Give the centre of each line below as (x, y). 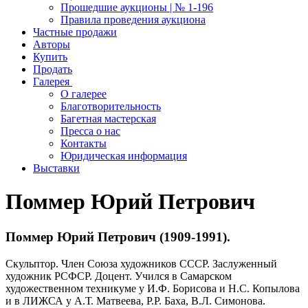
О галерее (84, 94)
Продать (53, 69)
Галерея (53, 81)
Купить (50, 57)
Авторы (52, 44)
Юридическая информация (124, 156)
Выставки (56, 168)
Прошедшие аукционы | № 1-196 (137, 7)
